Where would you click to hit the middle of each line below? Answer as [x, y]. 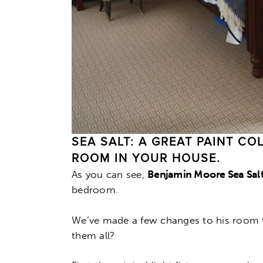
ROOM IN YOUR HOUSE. [146, 159]
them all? [93, 235]
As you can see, [110, 175]
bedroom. [95, 190]
